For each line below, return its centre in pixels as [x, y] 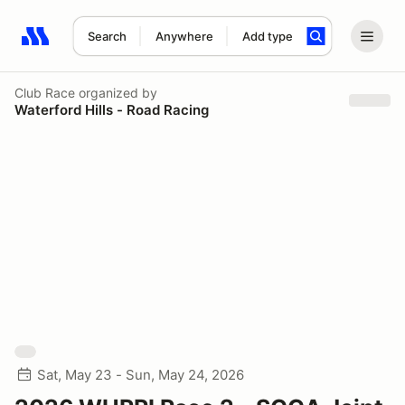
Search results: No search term [126, 46]
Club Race [45, 92]
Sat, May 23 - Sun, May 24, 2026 [141, 375]
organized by [116, 92]
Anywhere [184, 36]
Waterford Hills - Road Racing [112, 109]
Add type [267, 36]
